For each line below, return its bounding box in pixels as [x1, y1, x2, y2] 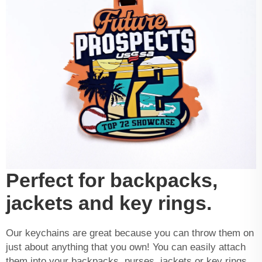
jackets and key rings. [6, 191, 212, 214]
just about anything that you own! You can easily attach [6, 241, 246, 253]
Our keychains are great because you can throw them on [6, 227, 254, 239]
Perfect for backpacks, [6, 168, 218, 191]
